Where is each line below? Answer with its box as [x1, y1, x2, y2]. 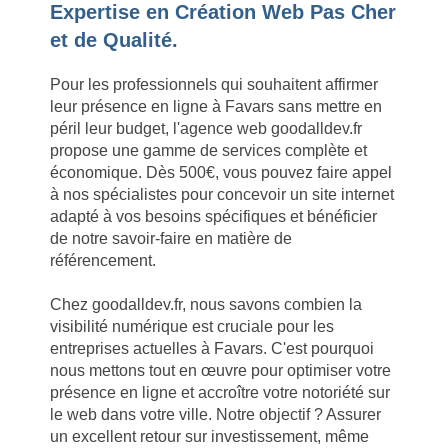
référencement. [50, 252, 156, 269]
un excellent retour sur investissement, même [50, 428, 369, 445]
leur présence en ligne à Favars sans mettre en [50, 98, 382, 115]
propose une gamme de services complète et [50, 142, 367, 159]
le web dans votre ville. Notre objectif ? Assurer [50, 406, 381, 423]
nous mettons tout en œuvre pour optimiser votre [50, 362, 391, 379]
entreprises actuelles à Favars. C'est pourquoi [50, 340, 374, 357]
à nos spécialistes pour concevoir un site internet [50, 186, 394, 203]
